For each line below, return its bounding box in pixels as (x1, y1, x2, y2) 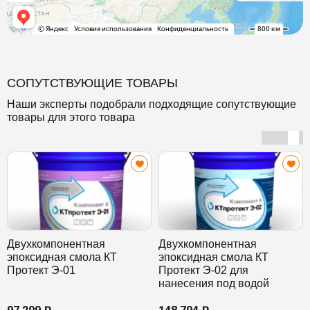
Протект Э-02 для (158, 264, 248, 277)
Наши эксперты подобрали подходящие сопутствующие (7, 98, 296, 111)
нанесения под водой (158, 277, 269, 290)
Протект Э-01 (7, 264, 75, 277)
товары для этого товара (7, 111, 135, 124)
